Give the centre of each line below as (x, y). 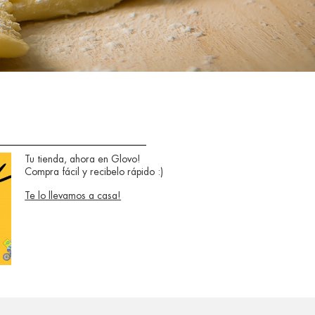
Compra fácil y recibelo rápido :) (94, 172)
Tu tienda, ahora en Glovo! (83, 159)
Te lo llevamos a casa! (73, 195)
